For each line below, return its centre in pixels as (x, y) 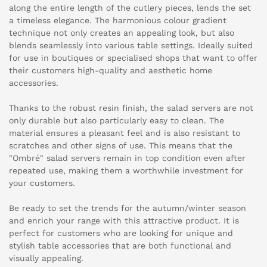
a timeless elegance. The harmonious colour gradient (118, 21)
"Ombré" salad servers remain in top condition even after (127, 158)
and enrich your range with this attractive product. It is (124, 221)
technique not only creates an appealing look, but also (122, 33)
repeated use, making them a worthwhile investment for (126, 171)
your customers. (42, 183)
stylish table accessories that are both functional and (120, 246)
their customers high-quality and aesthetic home (111, 71)
